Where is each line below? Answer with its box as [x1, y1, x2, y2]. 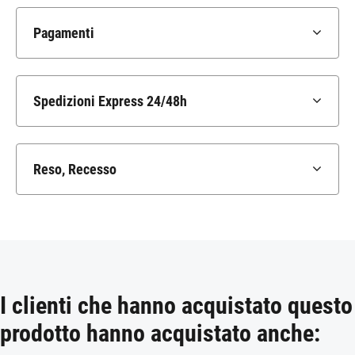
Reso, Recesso [33, 161, 116, 178]
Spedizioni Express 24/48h [33, 93, 187, 110]
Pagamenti [33, 25, 94, 42]
